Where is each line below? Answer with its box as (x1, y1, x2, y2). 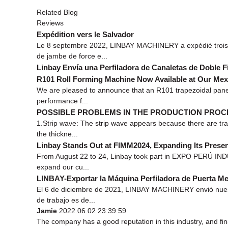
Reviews (37, 18, 64, 27)
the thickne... (37, 129, 78, 138)
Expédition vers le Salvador (37, 30, 134, 39)
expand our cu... (37, 162, 89, 171)
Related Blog (37, 8, 78, 16)
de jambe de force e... (37, 51, 107, 60)
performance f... (37, 96, 88, 105)
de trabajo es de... (37, 195, 95, 204)
